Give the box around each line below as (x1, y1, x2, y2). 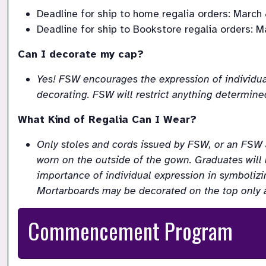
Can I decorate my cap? (18, 47, 144, 61)
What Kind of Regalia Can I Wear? (18, 113, 197, 126)
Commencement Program (28, 214, 233, 248)
